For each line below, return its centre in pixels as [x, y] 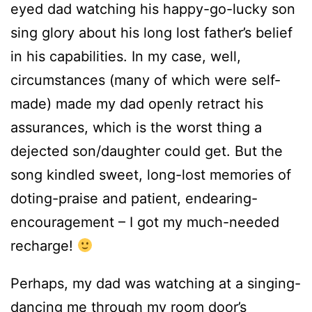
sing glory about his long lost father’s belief [151, 33]
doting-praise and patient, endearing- [134, 199]
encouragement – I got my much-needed [145, 223]
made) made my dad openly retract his [137, 104]
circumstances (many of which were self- [146, 80]
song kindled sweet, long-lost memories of [151, 175]
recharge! [44, 246]
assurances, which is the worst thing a [136, 128]
